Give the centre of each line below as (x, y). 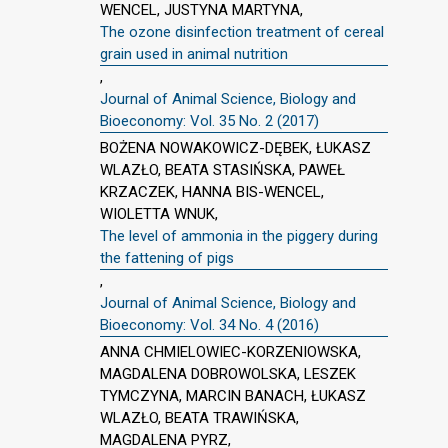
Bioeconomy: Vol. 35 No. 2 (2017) (209, 121)
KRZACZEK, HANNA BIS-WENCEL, (212, 191)
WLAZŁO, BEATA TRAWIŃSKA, (199, 417)
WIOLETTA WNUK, (159, 213)
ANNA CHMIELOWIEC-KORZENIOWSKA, (230, 351)
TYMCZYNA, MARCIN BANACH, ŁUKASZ (233, 395)
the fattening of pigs (167, 257)
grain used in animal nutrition (194, 54)
